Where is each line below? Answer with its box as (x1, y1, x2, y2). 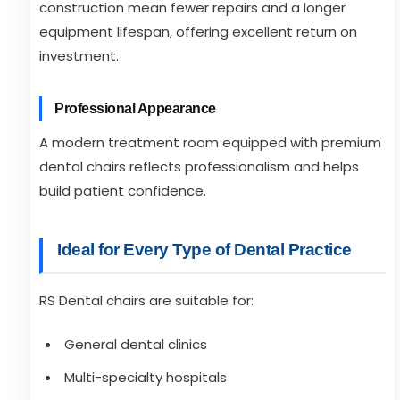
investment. (39, 46, 119, 65)
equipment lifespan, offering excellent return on (39, 22, 357, 41)
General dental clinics (64, 335, 207, 354)
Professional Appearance (54, 101, 216, 116)
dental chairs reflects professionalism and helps (39, 157, 359, 176)
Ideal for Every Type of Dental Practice (57, 240, 352, 259)
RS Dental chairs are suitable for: (39, 291, 254, 310)
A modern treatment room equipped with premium (39, 133, 381, 152)
